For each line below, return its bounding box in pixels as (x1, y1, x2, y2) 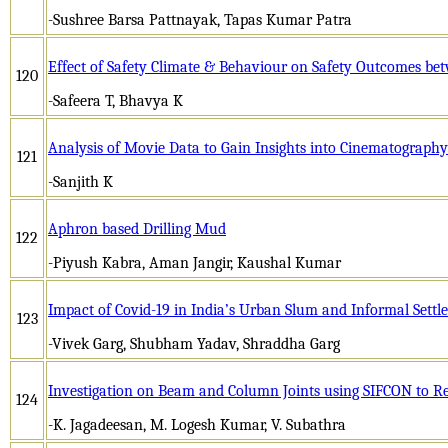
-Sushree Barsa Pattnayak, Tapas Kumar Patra (48, 10, 352, 29)
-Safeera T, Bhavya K (48, 91, 183, 110)
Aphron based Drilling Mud (48, 219, 226, 238)
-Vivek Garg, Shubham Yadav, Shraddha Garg (48, 334, 340, 353)
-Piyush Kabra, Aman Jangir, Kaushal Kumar (48, 253, 341, 272)
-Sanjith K (48, 172, 113, 191)
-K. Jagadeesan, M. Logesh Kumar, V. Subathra (48, 415, 346, 434)
